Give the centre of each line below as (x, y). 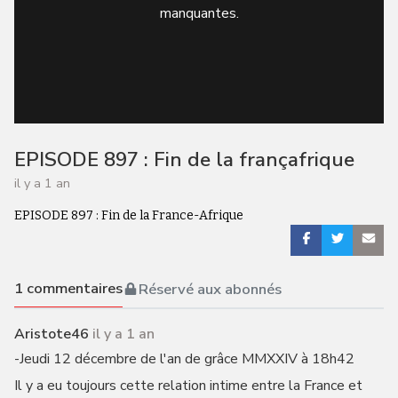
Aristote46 (51, 334)
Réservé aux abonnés (210, 289)
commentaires (72, 288)
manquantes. (199, 13)
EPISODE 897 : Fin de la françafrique (184, 159)
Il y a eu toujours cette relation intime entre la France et (188, 386)
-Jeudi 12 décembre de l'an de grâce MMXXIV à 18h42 (184, 359)
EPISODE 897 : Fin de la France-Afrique (128, 215)
